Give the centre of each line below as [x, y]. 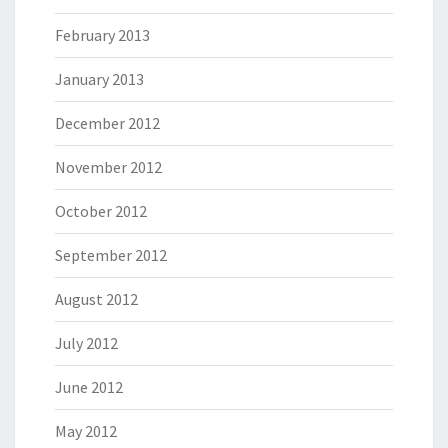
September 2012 [111, 255]
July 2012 [86, 343]
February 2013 [102, 35]
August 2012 [96, 299]
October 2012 [101, 211]
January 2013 [99, 79]
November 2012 [108, 167]
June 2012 [89, 387]
